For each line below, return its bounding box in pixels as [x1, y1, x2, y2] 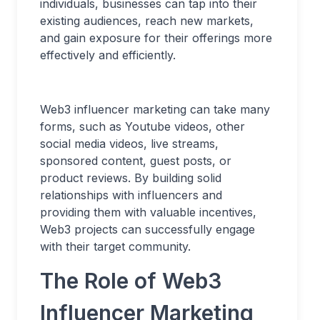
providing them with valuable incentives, [40, 205, 256, 219]
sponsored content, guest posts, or [40, 154, 231, 168]
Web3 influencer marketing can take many [40, 102, 270, 116]
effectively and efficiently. [40, 48, 176, 62]
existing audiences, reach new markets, [40, 14, 254, 28]
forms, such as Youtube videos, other [40, 119, 245, 134]
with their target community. [40, 239, 191, 254]
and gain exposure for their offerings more [40, 31, 272, 45]
